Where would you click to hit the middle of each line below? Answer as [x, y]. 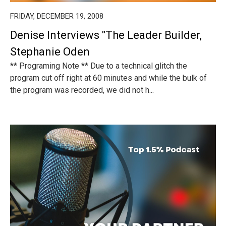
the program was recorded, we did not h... [82, 90]
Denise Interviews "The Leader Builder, [106, 35]
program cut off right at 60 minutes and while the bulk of [108, 78]
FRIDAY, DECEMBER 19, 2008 [57, 16]
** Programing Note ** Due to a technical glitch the [99, 66]
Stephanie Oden [50, 52]
